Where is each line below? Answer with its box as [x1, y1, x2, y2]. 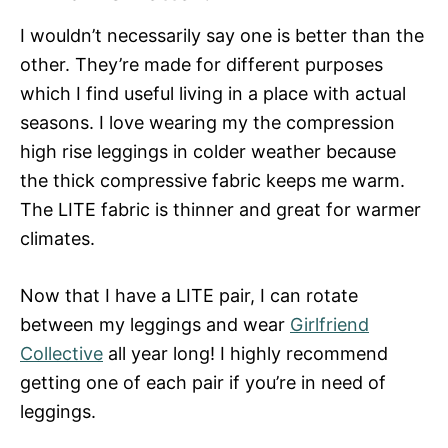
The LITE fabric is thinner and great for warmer [20, 198, 421, 220]
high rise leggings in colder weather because [20, 140, 396, 162]
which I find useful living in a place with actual [20, 82, 406, 104]
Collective [20, 342, 103, 364]
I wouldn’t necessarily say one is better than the [20, 24, 424, 46]
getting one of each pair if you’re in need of [20, 371, 386, 393]
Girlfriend [290, 313, 369, 335]
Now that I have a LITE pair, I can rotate [20, 284, 358, 306]
